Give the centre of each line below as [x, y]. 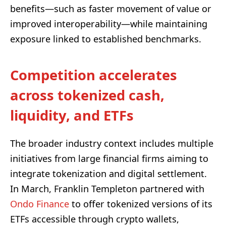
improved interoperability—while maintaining [109, 23]
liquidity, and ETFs [72, 115]
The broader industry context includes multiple [112, 144]
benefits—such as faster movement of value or [111, 8]
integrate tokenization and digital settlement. [108, 174]
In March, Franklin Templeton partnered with [107, 189]
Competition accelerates [94, 75]
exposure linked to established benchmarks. [106, 39]
